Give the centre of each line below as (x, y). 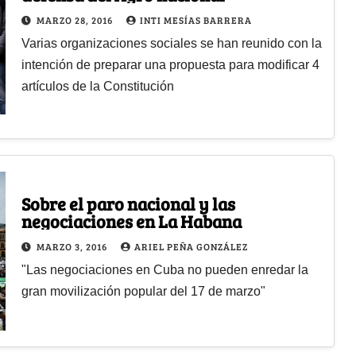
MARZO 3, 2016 (73, 247)
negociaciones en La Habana (131, 221)
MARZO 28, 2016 (75, 19)
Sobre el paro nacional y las (128, 204)
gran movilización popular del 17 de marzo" (143, 292)
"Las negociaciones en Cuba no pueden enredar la (164, 270)
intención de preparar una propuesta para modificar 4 (170, 64)
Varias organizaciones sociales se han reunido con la (171, 43)
